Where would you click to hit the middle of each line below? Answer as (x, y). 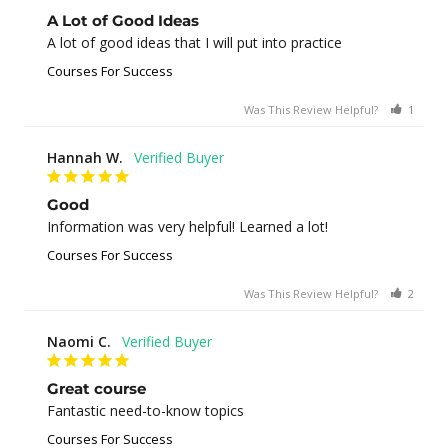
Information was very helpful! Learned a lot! (187, 226)
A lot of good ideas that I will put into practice (194, 42)
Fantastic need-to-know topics (145, 410)
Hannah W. (85, 157)
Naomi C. (79, 341)
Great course (96, 388)
